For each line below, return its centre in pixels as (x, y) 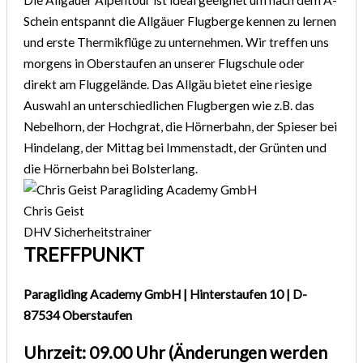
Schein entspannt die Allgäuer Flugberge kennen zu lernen (180, 21)
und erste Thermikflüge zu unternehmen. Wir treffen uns (177, 42)
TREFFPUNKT (84, 254)
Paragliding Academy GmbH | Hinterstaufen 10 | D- (166, 294)
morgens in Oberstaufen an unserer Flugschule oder (164, 63)
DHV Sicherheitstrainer (88, 231)
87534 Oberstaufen (78, 315)
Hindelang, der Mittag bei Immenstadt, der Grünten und (175, 147)
